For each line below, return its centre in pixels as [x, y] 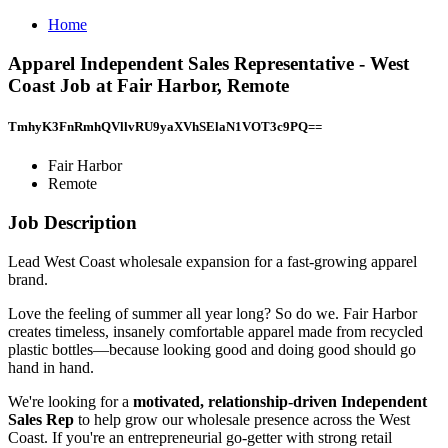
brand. [28, 279]
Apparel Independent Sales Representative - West [208, 63]
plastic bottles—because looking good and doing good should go [212, 349]
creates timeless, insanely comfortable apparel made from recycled [215, 331]
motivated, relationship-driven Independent [280, 401]
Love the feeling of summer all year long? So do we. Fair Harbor [212, 313]
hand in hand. [51, 367]
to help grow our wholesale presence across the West [244, 419]
